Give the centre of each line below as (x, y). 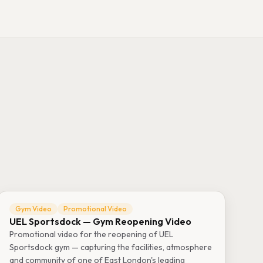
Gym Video (33, 209)
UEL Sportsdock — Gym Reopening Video (100, 221)
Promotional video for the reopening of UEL (91, 234)
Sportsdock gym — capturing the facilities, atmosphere (110, 247)
